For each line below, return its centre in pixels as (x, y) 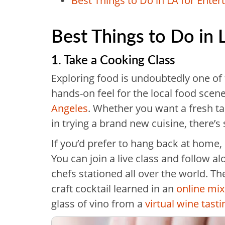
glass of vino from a (98, 204)
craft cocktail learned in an (114, 189)
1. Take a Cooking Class (113, 59)
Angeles (70, 108)
